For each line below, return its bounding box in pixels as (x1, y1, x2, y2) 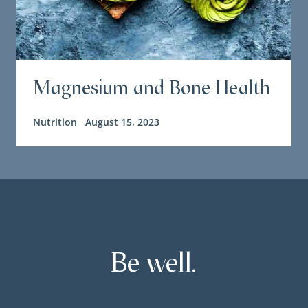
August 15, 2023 (85, 115, 159, 129)
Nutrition (33, 115, 77, 129)
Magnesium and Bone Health (33, 76, 270, 99)
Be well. (111, 245, 197, 278)
